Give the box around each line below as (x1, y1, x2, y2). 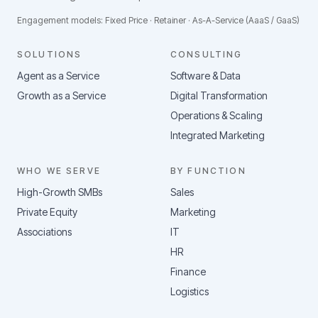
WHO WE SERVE (17, 165, 101, 176)
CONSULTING (170, 49, 243, 60)
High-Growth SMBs (17, 186, 102, 198)
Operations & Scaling (170, 109, 263, 121)
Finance (170, 265, 206, 278)
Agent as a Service (17, 70, 99, 82)
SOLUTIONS (17, 49, 82, 60)
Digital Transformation (170, 89, 268, 102)
